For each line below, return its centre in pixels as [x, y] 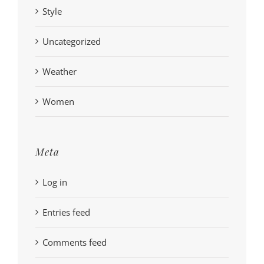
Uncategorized [72, 41]
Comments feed [75, 242]
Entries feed [66, 212]
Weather [60, 71]
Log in [55, 182]
